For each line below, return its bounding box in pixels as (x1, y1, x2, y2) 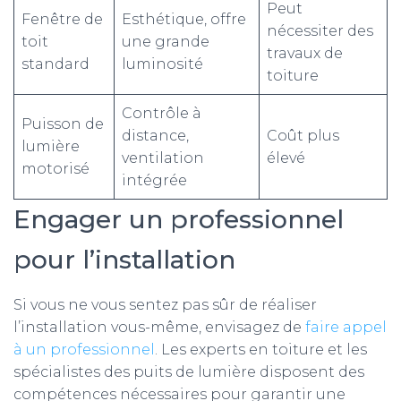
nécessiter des (267, 22, 373, 39)
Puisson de (21, 115, 104, 132)
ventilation (122, 149, 204, 166)
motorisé (21, 160, 90, 177)
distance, (122, 127, 189, 144)
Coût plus (267, 127, 339, 144)
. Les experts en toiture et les (155, 341, 367, 358)
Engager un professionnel (13, 204, 344, 235)
